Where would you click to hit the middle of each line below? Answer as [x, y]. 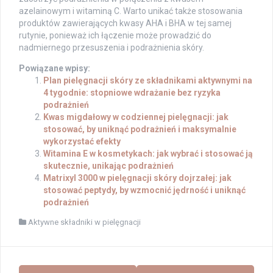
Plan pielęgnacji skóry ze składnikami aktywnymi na [148, 80]
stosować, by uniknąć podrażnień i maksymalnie [140, 129]
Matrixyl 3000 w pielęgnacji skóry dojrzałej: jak [137, 178]
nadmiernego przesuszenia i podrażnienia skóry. [112, 47]
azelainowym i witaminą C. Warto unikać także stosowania [131, 11]
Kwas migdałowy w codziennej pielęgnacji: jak [136, 117]
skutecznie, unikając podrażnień [108, 165]
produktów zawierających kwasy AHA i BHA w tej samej [125, 23]
